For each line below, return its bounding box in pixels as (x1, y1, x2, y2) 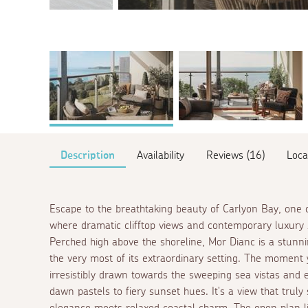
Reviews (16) (206, 149, 265, 161)
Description (60, 149, 115, 161)
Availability (137, 149, 184, 161)
